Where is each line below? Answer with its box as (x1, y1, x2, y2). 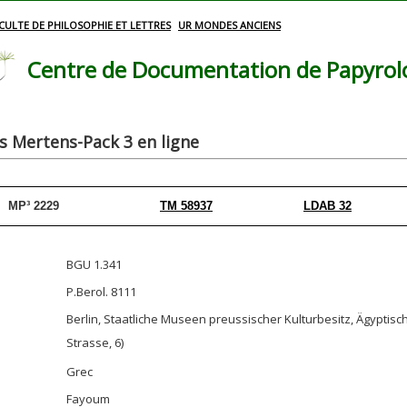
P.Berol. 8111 (66, 283, 136, 300)
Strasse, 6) (66, 334, 124, 351)
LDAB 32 (303, 199, 352, 213)
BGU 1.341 (66, 256, 122, 273)
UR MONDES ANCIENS (178, 18, 281, 32)
